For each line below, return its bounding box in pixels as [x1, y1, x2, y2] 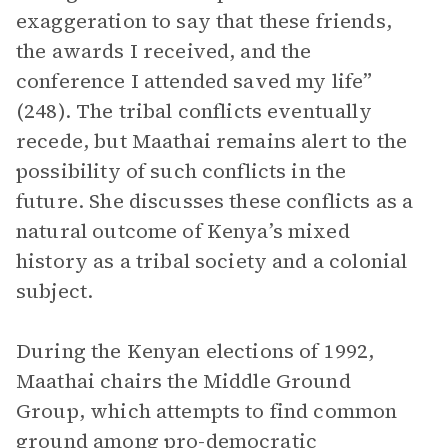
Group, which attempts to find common [16, 397, 398, 425]
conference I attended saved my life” [16, 67, 373, 95]
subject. [16, 277, 104, 305]
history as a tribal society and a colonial [16, 247, 408, 275]
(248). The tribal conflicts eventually [16, 97, 372, 125]
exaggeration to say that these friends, [16, 7, 392, 35]
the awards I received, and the [16, 37, 312, 65]
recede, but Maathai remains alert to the [16, 127, 407, 155]
